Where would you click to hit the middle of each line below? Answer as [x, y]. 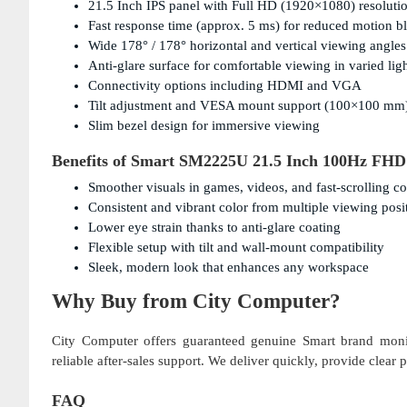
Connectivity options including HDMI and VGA [225, 85]
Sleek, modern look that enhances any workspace [228, 267]
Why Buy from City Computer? [196, 301]
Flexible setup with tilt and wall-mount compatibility [236, 247]
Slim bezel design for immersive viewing [204, 125]
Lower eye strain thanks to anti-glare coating [214, 227]
